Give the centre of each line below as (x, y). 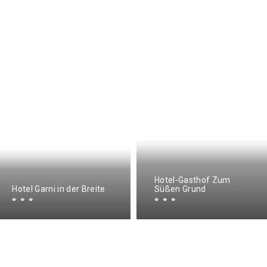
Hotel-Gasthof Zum (193, 180)
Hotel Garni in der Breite (59, 189)
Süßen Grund (180, 189)
